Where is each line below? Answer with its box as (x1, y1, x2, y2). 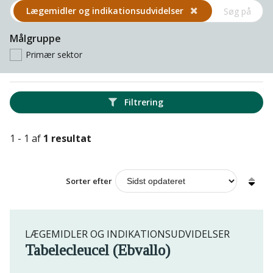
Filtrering (124, 96, 163, 108)
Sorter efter (66, 175, 112, 187)
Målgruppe (10, 32, 61, 46)
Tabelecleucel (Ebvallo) (25, 242, 170, 259)
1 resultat (43, 131, 91, 145)
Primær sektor (25, 49, 82, 61)
